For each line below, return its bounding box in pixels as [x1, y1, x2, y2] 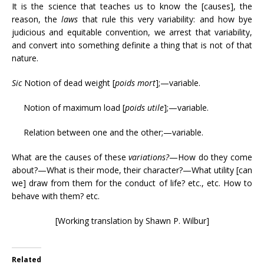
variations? [128, 151, 170, 163]
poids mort [115, 77, 156, 88]
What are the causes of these [12, 151, 129, 163]
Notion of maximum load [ [12, 102, 125, 113]
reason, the [12, 14, 62, 25]
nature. [12, 52, 38, 64]
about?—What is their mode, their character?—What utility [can [12, 164, 252, 176]
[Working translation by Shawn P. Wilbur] [55, 215, 209, 226]
